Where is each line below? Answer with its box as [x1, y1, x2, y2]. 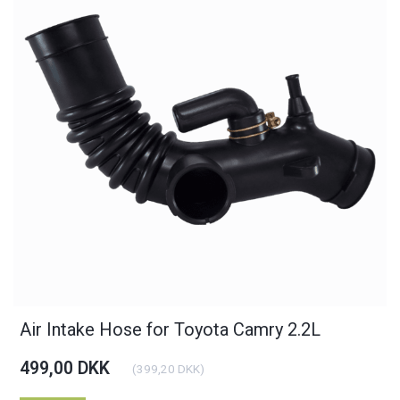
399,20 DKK [137, 362, 201, 376]
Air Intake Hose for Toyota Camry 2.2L [20, 319, 321, 340]
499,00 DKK [20, 358, 111, 379]
